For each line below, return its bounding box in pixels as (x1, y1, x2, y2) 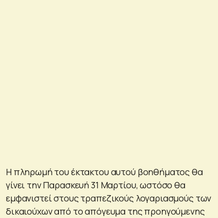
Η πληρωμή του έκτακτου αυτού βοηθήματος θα (6, 165, 203, 178)
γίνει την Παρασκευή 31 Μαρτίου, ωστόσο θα (6, 179, 185, 191)
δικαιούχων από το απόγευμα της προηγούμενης (6, 205, 205, 217)
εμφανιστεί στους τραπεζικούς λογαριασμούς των (6, 192, 212, 204)
